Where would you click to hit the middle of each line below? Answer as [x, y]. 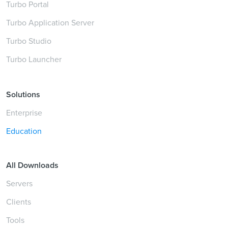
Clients [19, 202]
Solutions [23, 95]
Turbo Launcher [34, 59]
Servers [19, 183]
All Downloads [32, 165]
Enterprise [24, 113]
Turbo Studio [29, 41]
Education [24, 131]
